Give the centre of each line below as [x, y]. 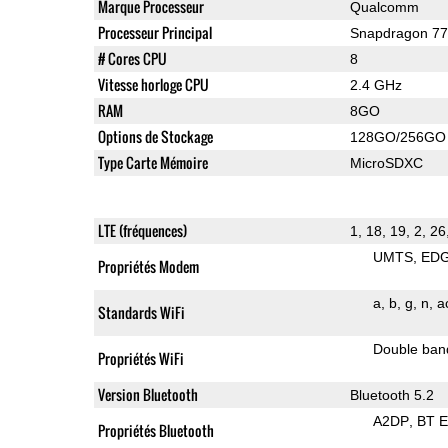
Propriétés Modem [148, 266]
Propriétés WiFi [140, 358]
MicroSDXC [386, 162]
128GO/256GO [397, 136]
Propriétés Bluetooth [155, 430]
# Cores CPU [132, 58]
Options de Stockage [155, 136]
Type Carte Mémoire [152, 162]
